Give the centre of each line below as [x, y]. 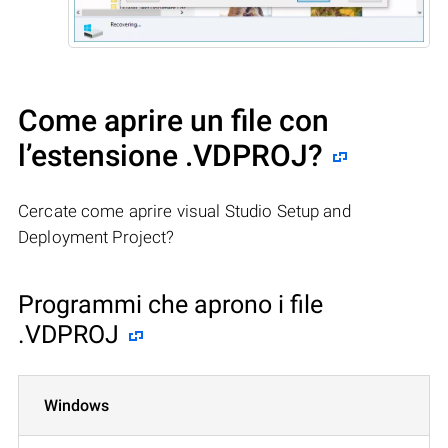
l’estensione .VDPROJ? [170, 155]
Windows [76, 405]
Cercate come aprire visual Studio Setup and [184, 210]
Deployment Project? [96, 236]
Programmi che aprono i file [170, 304]
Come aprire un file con [173, 120]
